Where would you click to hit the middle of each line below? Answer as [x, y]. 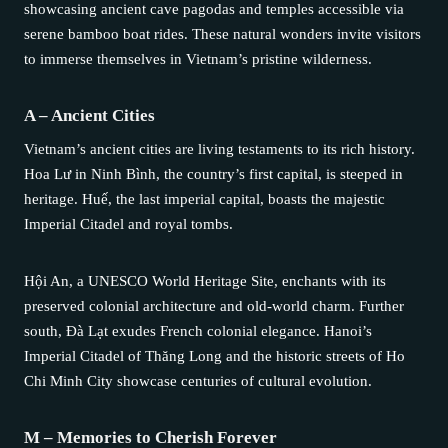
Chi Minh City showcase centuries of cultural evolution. [198, 380]
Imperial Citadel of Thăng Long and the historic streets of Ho [214, 355]
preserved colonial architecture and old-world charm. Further [214, 305]
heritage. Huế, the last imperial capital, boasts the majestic [204, 198]
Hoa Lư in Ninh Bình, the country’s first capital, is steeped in [213, 173]
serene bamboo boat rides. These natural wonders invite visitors [222, 34]
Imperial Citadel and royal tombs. [128, 223]
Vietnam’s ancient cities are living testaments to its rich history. [219, 148]
